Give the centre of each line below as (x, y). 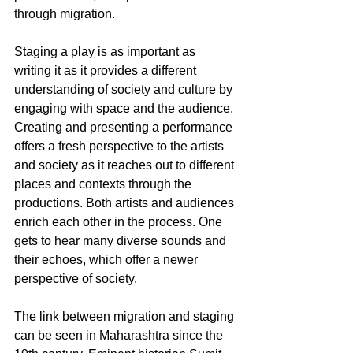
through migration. (66, 13)
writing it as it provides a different (107, 70)
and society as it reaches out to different (126, 165)
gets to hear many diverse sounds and (122, 240)
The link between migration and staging (126, 316)
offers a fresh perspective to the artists (121, 146)
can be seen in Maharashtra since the (120, 335)
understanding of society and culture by (125, 89)
